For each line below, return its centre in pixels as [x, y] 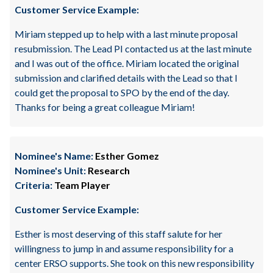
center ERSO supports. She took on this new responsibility [134, 263]
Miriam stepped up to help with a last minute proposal [126, 34]
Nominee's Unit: [50, 170]
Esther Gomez [126, 156]
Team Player [81, 185]
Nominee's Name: [54, 156]
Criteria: [34, 185]
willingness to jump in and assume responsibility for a [124, 248]
